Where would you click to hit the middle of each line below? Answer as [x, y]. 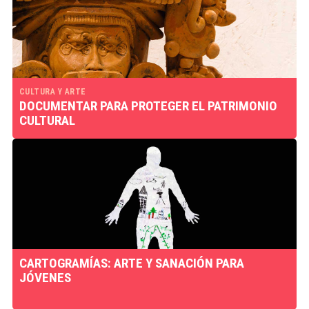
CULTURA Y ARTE [52, 92]
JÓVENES [46, 278]
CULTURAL [47, 120]
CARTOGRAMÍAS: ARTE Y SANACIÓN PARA [131, 263]
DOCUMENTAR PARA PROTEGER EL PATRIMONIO [148, 106]
